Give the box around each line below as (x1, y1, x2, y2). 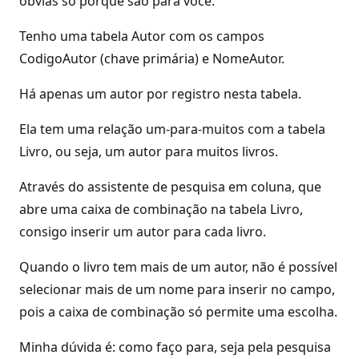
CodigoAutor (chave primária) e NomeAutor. (19, 50, 284, 67)
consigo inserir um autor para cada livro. (19, 223, 266, 240)
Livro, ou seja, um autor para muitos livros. (19, 143, 278, 160)
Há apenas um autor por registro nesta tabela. (19, 85, 301, 103)
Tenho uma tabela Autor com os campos (19, 27, 264, 45)
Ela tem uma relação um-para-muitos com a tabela (19, 120, 325, 138)
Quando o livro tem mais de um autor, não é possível (19, 258, 337, 276)
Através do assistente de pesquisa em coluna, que (19, 178, 321, 196)
